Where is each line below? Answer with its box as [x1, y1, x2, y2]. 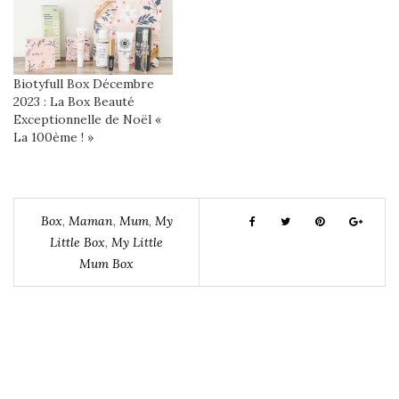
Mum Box [79, 256, 134, 273]
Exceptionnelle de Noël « [13, 111, 161, 128]
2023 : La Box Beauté [13, 94, 134, 110]
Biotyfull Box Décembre [13, 76, 154, 93]
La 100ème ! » [13, 129, 94, 146]
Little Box [50, 234, 105, 251]
